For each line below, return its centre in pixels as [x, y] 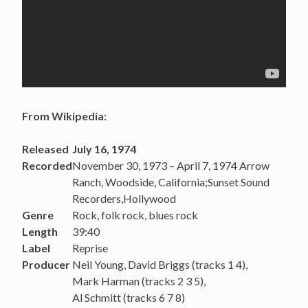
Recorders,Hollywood [124, 198]
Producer [46, 264]
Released [45, 148]
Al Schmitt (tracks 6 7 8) [129, 297]
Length [40, 231]
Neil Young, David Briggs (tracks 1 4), [160, 264]
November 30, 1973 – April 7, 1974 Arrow [171, 165]
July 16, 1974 [104, 148]
